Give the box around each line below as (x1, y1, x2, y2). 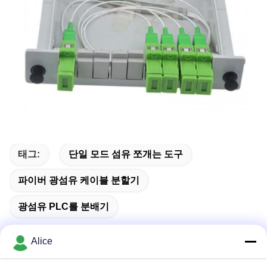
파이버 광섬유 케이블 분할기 (18, 175, 139, 186)
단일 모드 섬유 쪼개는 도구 (69, 149, 183, 160)
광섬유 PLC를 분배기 (18, 201, 109, 212)
